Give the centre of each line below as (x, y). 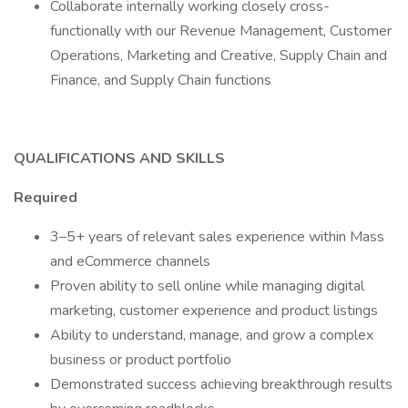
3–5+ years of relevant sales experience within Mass (217, 237)
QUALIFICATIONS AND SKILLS (119, 158)
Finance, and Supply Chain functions (161, 80)
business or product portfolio (141, 360)
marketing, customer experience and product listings (214, 311)
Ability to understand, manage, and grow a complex (212, 335)
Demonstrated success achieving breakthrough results (221, 384)
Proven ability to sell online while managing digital (207, 286)
